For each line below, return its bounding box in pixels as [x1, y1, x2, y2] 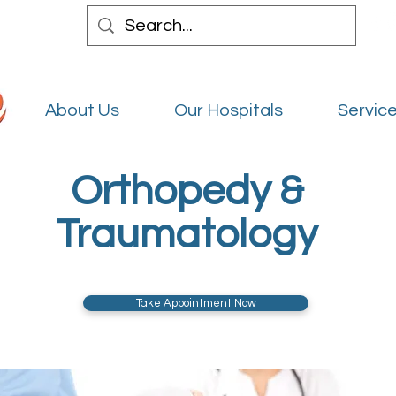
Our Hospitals [174, 102, 283, 119]
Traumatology [56, 213, 317, 256]
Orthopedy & [70, 170, 303, 213]
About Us [45, 102, 119, 119]
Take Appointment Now [135, 297, 256, 309]
